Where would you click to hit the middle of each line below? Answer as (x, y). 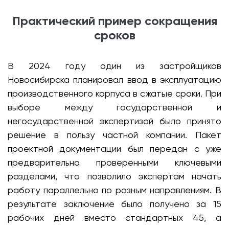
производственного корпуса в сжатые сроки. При (114, 93)
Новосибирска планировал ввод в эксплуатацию (114, 79)
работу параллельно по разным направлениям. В (114, 190)
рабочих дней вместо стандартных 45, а (114, 217)
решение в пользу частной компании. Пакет (114, 135)
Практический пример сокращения (114, 21)
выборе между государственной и (114, 107)
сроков (114, 35)
